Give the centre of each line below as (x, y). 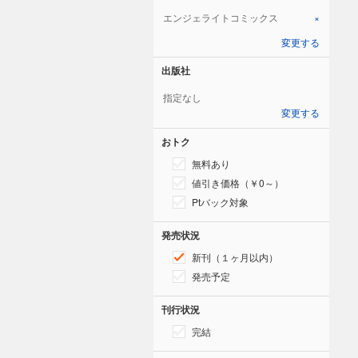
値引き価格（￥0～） (238, 182)
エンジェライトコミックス (221, 17)
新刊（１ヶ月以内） (235, 257)
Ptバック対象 (220, 201)
